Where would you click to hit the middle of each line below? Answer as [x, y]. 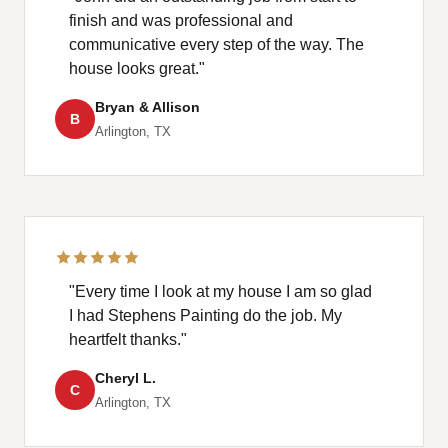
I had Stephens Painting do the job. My [205, 316]
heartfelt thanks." [128, 340]
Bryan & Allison [147, 107]
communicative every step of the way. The [216, 45]
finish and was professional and [181, 21]
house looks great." [137, 69]
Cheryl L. [125, 378]
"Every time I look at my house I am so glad [220, 292]
